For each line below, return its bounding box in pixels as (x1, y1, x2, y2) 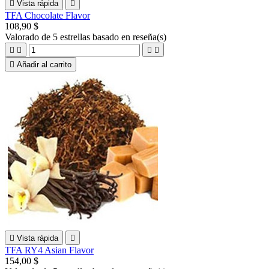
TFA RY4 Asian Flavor (5, 244, 94, 255)
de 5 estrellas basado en (41, 31, 133, 42)
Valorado (5, 31, 41, 42)
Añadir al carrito (17, 59, 71, 69)
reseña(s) (133, 31, 166, 42)
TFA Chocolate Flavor (5, 10, 90, 20)
